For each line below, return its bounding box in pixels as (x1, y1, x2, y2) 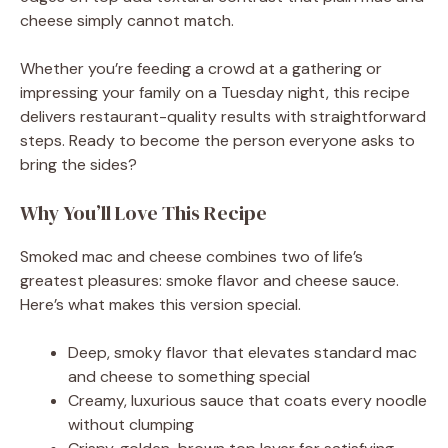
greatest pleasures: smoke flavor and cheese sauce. (20, 269, 399, 291)
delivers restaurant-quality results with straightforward (20, 105, 426, 127)
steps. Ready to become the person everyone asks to (20, 129, 415, 151)
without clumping (68, 413, 194, 435)
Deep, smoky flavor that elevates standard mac (68, 341, 417, 363)
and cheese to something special (68, 365, 310, 387)
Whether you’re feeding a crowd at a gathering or (20, 57, 382, 79)
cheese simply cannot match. (20, 9, 234, 31)
